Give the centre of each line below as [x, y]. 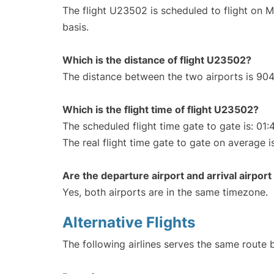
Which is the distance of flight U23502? [157, 60]
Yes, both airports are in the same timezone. [165, 192]
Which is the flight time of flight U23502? [161, 110]
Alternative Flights [129, 223]
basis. [76, 27]
